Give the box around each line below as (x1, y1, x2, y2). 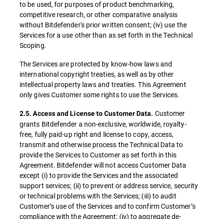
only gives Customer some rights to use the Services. (20, 90, 180, 99)
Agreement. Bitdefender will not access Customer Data (20, 160, 187, 170)
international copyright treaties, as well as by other (20, 69, 174, 79)
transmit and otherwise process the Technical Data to (20, 140, 183, 149)
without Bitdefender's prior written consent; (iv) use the (20, 20, 187, 29)
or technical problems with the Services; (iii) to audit (20, 191, 176, 200)
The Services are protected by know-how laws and (20, 59, 172, 68)
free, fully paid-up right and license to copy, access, (20, 130, 174, 139)
